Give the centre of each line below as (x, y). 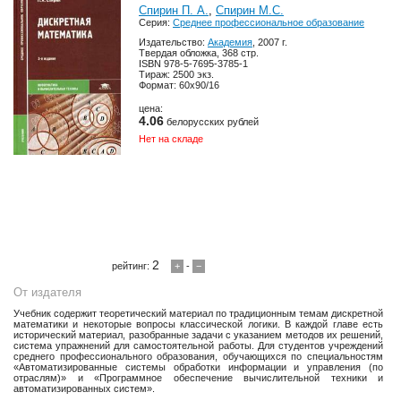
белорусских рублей (211, 122)
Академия (230, 42)
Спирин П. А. (174, 10)
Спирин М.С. (250, 10)
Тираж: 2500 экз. (176, 74)
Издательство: (173, 42)
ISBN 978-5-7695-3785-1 (193, 64)
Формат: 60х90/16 (179, 85)
